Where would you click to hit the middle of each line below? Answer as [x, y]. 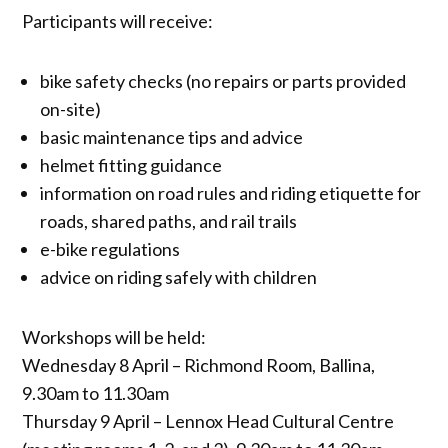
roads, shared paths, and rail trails [169, 220]
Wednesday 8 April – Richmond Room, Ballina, [199, 364]
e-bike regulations [110, 248]
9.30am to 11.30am [96, 392]
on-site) [71, 108]
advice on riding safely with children [179, 276]
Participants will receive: [118, 20]
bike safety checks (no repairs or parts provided [223, 80]
